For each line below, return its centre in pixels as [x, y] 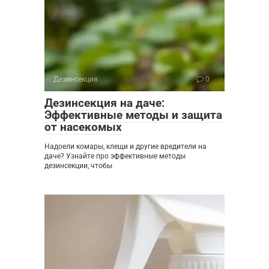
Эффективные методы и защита [133, 115]
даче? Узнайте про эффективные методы [115, 156]
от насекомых [83, 127]
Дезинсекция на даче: [104, 103]
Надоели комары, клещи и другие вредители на [125, 147]
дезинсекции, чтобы [78, 166]
